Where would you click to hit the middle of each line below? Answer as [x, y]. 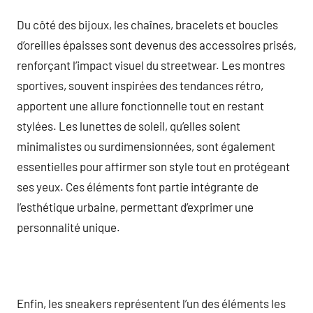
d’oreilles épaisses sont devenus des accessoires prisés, [156, 44]
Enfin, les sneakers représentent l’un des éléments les [151, 303]
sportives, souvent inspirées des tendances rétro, [140, 85]
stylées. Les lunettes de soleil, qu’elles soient [129, 125]
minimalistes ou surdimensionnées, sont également [146, 146]
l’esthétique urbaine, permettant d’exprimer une [135, 206]
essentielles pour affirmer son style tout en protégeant [153, 166]
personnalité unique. [68, 227]
